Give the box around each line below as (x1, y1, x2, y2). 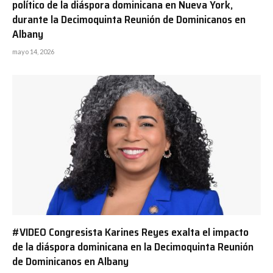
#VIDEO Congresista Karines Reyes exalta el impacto (12, 223, 249, 241)
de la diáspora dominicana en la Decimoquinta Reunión (12, 238, 253, 255)
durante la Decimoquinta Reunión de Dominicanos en (12, 11, 246, 29)
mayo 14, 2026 (12, 48, 54, 56)
